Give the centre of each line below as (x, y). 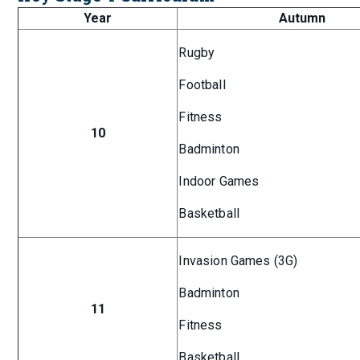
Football (202, 85)
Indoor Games (219, 182)
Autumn (303, 18)
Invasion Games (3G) (238, 261)
